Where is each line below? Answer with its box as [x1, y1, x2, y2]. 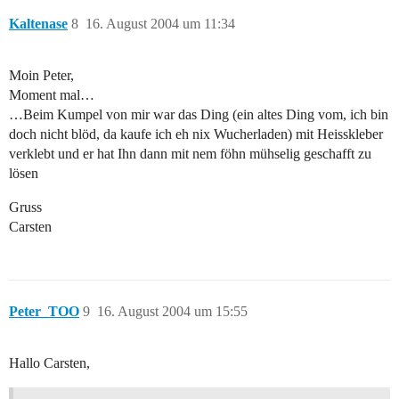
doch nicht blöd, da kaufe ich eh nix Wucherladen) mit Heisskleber [9, 126, 383, 142]
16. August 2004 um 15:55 [97, 304, 248, 320]
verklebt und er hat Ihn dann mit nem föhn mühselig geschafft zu [9, 146, 371, 162]
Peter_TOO [9, 304, 79, 320]
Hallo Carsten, [9, 355, 90, 371]
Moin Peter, [9, 68, 74, 84]
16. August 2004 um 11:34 [85, 16, 235, 32]
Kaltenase [9, 16, 68, 32]
